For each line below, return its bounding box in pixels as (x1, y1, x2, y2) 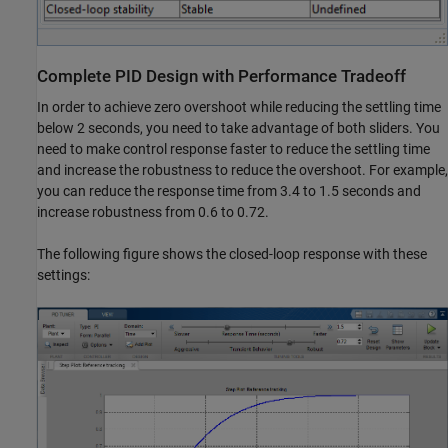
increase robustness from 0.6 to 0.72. (37, 203, 269, 220)
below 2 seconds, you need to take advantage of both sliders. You (37, 119, 440, 136)
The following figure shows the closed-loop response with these (37, 245, 427, 262)
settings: (37, 266, 90, 283)
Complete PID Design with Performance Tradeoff (37, 66, 406, 86)
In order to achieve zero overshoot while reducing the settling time (37, 98, 441, 115)
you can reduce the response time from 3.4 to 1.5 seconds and (37, 182, 421, 199)
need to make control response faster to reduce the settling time (37, 140, 430, 157)
